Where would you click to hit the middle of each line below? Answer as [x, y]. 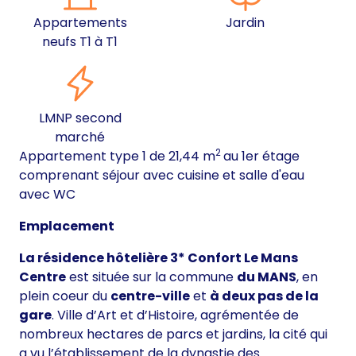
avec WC [47, 195]
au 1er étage [261, 157]
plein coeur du [65, 296]
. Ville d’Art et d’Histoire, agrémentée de [175, 315]
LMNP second [80, 118]
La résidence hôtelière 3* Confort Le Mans [159, 258]
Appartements [80, 23]
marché [80, 137]
